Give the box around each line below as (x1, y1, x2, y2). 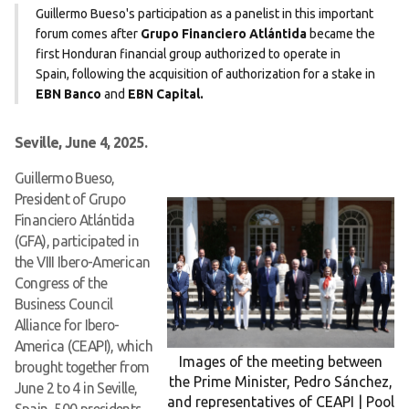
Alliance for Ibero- (14, 316, 120, 333)
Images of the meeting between (179, 353, 383, 371)
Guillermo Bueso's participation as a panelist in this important (36, 5, 374, 21)
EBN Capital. (128, 86, 204, 101)
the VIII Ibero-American (14, 253, 151, 270)
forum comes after (36, 26, 142, 41)
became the (307, 26, 376, 41)
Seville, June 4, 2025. (14, 134, 147, 152)
